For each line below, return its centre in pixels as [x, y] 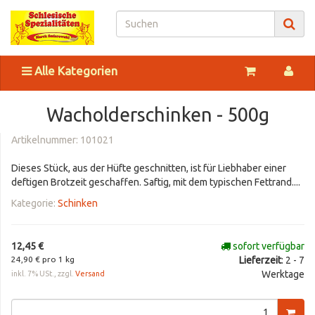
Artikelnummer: [46, 140]
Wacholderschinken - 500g [157, 114]
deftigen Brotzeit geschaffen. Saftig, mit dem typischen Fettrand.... [156, 182]
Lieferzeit [260, 260]
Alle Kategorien [75, 70]
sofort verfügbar [268, 246]
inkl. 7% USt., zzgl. [43, 273]
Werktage [283, 274]
